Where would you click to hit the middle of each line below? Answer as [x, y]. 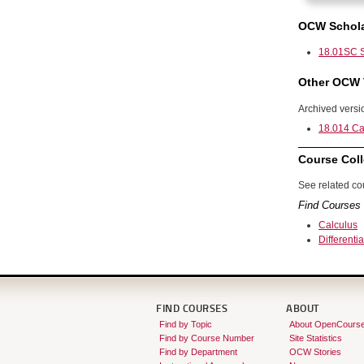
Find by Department [198, 352]
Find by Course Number [206, 338]
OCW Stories [315, 352]
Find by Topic [185, 325]
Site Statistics [315, 338]
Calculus [338, 225]
